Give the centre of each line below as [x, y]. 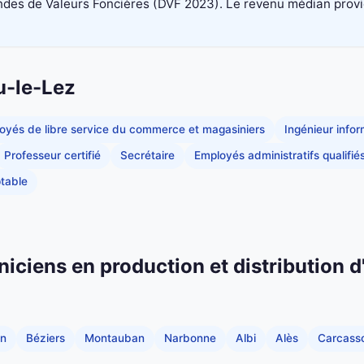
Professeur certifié [52, 156]
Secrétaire [147, 156]
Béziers [45, 338]
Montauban [115, 338]
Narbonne [190, 338]
